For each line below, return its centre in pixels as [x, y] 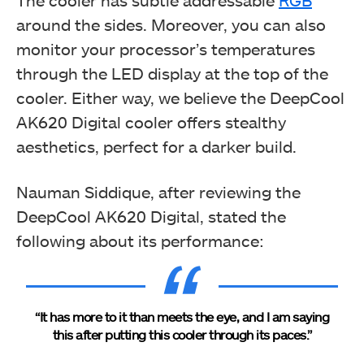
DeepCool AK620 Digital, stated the [151, 216]
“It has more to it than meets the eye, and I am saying [182, 316]
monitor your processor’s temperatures [166, 49]
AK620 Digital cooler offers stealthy [151, 122]
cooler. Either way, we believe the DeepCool [180, 97]
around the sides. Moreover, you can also [171, 24]
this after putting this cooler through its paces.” [182, 334]
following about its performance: [140, 240]
